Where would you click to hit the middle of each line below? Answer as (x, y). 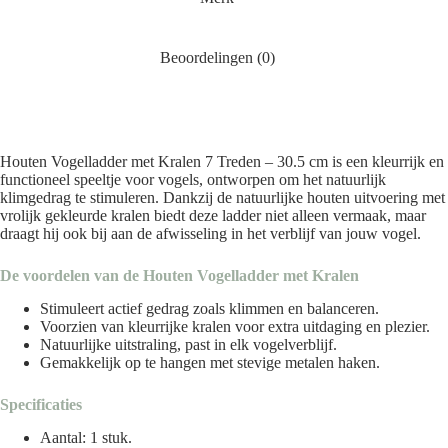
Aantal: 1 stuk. (86, 437)
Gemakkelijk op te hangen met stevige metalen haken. (210, 362)
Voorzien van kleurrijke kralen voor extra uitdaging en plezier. (235, 326)
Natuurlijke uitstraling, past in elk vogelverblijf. (188, 344)
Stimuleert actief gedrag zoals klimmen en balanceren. (209, 308)
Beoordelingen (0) (217, 58)
